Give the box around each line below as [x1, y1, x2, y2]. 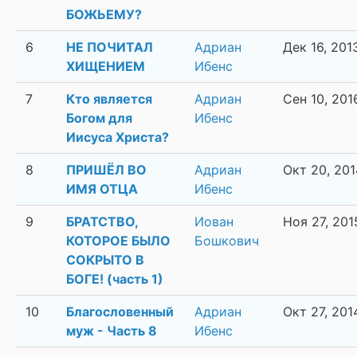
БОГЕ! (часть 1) [66, 271, 163, 288]
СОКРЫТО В [66, 252, 144, 269]
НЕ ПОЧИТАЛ [66, 39, 153, 56]
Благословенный [66, 304, 174, 320]
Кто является [66, 91, 152, 108]
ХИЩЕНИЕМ [66, 58, 145, 75]
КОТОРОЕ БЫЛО [66, 233, 171, 249]
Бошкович [194, 233, 259, 249]
